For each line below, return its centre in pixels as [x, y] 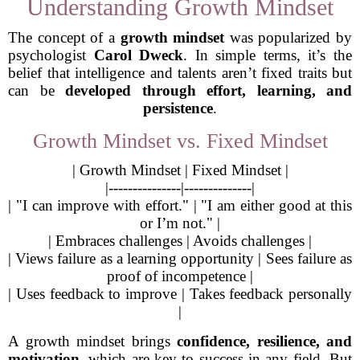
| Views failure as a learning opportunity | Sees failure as [180, 258]
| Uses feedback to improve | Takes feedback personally [180, 294]
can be [37, 90]
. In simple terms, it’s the [268, 55]
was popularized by [288, 37]
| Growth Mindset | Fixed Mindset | [180, 170]
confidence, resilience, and [264, 341]
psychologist [51, 55]
